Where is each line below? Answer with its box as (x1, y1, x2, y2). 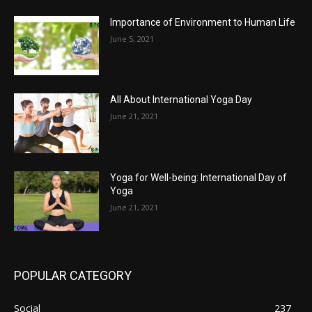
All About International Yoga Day (110, 94, 253, 106)
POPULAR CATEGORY (14, 267, 132, 283)
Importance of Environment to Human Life (110, 16, 296, 28)
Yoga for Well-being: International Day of (110, 172, 288, 184)
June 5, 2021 (110, 33, 155, 44)
